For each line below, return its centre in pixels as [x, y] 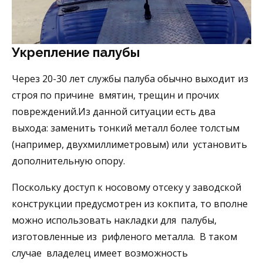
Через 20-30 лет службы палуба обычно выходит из [130, 79]
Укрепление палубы [76, 53]
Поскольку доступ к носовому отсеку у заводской [127, 188]
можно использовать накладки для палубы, [114, 220]
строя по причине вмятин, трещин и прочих [115, 95]
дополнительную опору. [68, 161]
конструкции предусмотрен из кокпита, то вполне [130, 204]
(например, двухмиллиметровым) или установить [129, 145]
